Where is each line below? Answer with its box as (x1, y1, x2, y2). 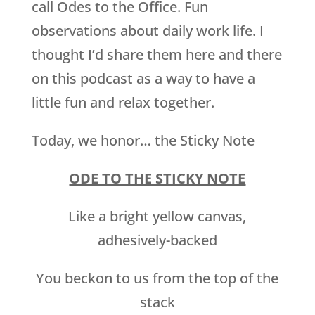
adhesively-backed (97, 231, 217, 250)
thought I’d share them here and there (31, 45, 282, 65)
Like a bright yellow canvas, (68, 207, 247, 226)
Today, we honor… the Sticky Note (31, 131, 255, 150)
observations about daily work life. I (31, 21, 264, 41)
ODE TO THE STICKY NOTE (69, 169, 246, 188)
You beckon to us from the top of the (36, 269, 279, 288)
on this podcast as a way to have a (31, 69, 255, 89)
